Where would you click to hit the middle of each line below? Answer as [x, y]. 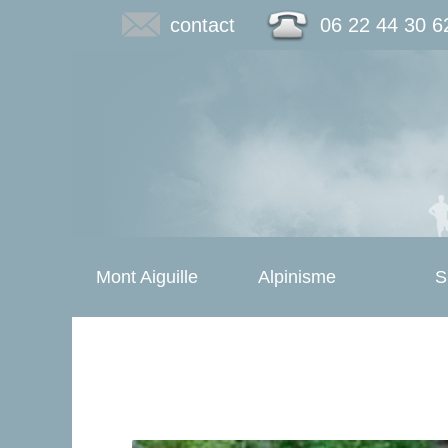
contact [202, 25]
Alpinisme [297, 277]
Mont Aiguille [147, 277]
